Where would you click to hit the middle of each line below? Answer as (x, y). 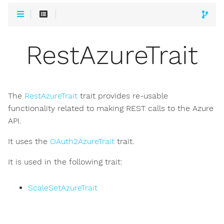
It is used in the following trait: (65, 162)
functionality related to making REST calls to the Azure (111, 108)
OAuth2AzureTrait (82, 141)
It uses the (29, 141)
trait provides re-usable (123, 96)
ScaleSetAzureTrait (63, 188)
